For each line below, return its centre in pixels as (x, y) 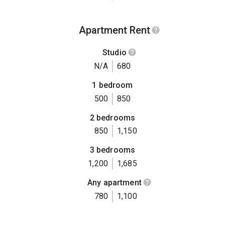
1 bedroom (113, 85)
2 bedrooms (113, 118)
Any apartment (115, 183)
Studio (115, 52)
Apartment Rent (115, 30)
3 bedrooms (113, 150)
